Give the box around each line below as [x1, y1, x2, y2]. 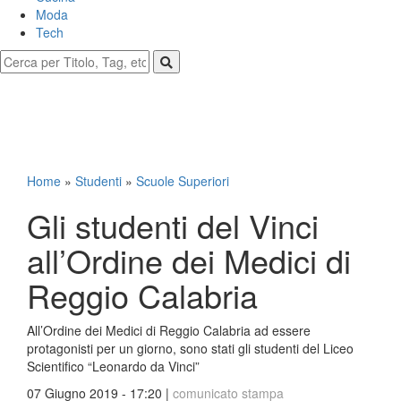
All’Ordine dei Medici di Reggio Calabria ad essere [27, 321, 311, 339]
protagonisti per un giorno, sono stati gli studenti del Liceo [27, 339, 354, 357]
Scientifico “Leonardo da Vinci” [27, 357, 200, 375]
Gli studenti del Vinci [27, 202, 319, 248]
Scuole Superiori [136, 172, 229, 190]
